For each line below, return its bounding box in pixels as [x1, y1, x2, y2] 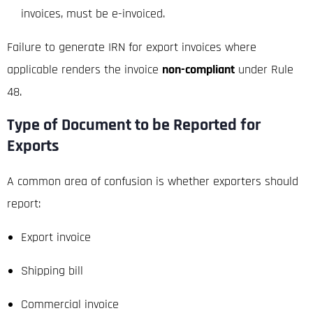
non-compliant [162, 61, 235, 78]
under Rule [235, 61, 293, 78]
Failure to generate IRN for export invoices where [7, 38, 256, 55]
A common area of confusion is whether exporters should [7, 173, 298, 189]
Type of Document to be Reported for [7, 114, 261, 136]
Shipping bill [21, 262, 83, 279]
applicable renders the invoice [7, 61, 162, 78]
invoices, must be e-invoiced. [21, 5, 165, 22]
